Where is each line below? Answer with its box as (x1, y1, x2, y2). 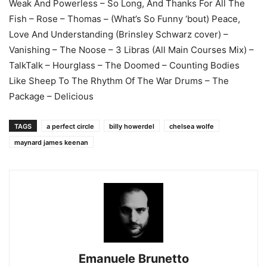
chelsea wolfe (169, 122, 214, 131)
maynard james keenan (14, 138, 88, 147)
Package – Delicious (9, 91, 94, 103)
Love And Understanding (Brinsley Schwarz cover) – (9, 29, 228, 41)
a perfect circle (46, 122, 94, 131)
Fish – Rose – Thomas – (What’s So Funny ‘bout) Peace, (9, 13, 240, 25)
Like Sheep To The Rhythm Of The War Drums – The (9, 75, 229, 87)
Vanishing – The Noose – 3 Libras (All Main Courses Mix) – (9, 44, 254, 56)
